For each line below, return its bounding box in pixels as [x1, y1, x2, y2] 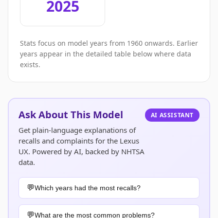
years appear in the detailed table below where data [20, 49, 191, 58]
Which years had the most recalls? [35, 184, 141, 192]
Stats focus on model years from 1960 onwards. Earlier [20, 38, 198, 48]
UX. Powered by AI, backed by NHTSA [18, 146, 145, 156]
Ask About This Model [18, 108, 123, 121]
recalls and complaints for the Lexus [18, 136, 139, 145]
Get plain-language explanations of [18, 125, 136, 135]
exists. [20, 60, 40, 69]
